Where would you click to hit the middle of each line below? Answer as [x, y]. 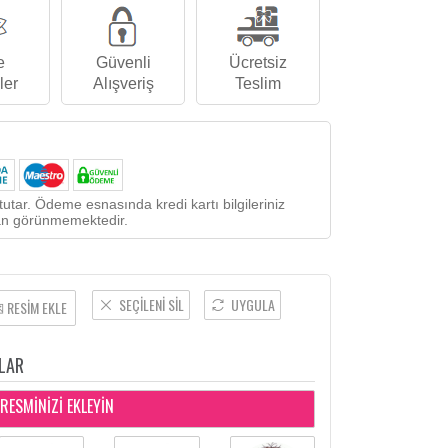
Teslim [258, 83]
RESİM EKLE [37, 308]
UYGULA [253, 305]
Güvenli [123, 62]
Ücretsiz [258, 62]
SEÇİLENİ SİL [152, 305]
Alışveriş [123, 83]
